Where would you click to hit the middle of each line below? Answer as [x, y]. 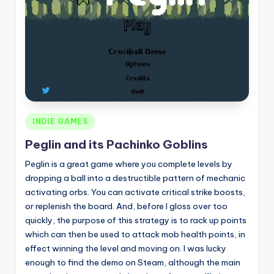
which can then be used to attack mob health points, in [135, 235]
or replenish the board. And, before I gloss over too [126, 206]
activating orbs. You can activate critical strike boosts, [135, 192]
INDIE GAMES [60, 121]
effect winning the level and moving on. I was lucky [126, 249]
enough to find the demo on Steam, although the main [133, 263]
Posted [38, 119]
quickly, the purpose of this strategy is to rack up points [136, 220]
